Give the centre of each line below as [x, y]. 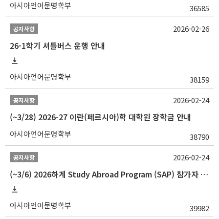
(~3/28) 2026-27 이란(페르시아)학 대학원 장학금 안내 [100, 117]
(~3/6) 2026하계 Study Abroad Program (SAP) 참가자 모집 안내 [204, 174]
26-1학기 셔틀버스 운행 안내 [57, 45]
